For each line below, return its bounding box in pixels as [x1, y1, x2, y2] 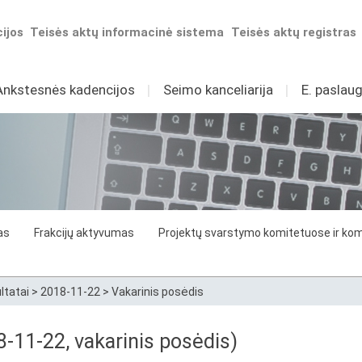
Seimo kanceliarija [162, 82, 273, 98]
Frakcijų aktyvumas [34, 226, 134, 239]
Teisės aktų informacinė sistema [30, 25, 225, 40]
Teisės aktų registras [231, 25, 357, 40]
